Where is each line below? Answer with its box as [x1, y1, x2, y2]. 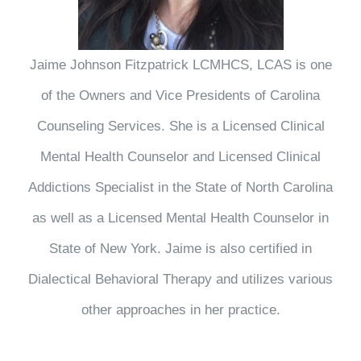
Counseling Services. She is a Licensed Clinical [36, 118, 325, 135]
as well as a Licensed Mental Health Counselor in [32, 210, 329, 226]
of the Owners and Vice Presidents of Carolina [41, 88, 320, 104]
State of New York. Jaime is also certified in [49, 241, 312, 257]
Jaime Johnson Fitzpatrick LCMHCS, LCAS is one [29, 57, 332, 73]
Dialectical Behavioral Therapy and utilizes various [28, 272, 333, 288]
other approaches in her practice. [81, 302, 280, 318]
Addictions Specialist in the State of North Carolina [28, 180, 333, 196]
